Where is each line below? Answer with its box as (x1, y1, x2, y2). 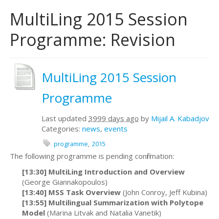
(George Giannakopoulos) (22, 176, 108, 187)
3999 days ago (88, 113, 139, 123)
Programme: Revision (10, 28, 175, 51)
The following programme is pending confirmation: (10, 151, 174, 161)
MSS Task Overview (48, 187, 123, 197)
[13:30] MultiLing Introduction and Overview (22, 166, 185, 176)
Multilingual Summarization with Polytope (48, 197, 203, 207)
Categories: (42, 123, 82, 133)
